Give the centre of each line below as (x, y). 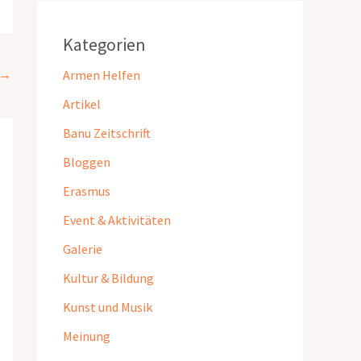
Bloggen (87, 162)
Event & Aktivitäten (117, 220)
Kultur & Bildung (108, 278)
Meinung (87, 336)
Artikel (82, 104)
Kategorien (104, 44)
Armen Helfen (102, 75)
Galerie (83, 249)
